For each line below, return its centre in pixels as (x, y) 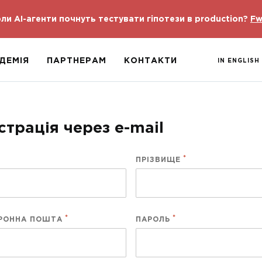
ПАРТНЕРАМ (77, 61)
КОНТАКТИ (151, 61)
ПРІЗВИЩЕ (158, 160)
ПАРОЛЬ (153, 220)
